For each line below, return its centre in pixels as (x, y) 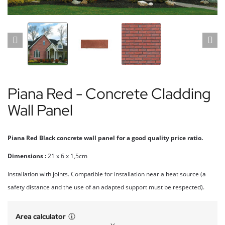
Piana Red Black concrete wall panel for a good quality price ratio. (105, 138)
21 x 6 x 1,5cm (67, 156)
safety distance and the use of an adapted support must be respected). (106, 187)
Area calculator (41, 216)
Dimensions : (27, 156)
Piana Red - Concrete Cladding (109, 93)
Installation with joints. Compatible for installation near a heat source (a (107, 174)
